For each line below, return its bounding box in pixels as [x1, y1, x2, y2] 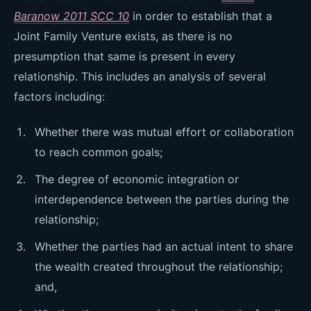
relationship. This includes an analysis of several [14, 69, 266, 83]
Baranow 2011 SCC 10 [14, 9, 129, 23]
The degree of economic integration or [35, 172, 239, 186]
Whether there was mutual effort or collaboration [35, 125, 294, 139]
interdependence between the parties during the [35, 192, 289, 206]
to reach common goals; [35, 145, 162, 159]
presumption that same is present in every [14, 49, 235, 63]
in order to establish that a [129, 9, 272, 23]
